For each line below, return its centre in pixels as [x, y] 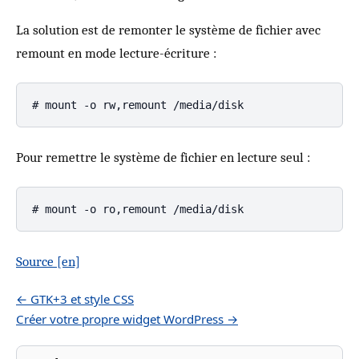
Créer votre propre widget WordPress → [127, 319]
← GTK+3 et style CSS [75, 298]
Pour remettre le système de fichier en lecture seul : [163, 157]
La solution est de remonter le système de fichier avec [168, 30]
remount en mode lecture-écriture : [116, 53]
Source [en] [48, 261]
